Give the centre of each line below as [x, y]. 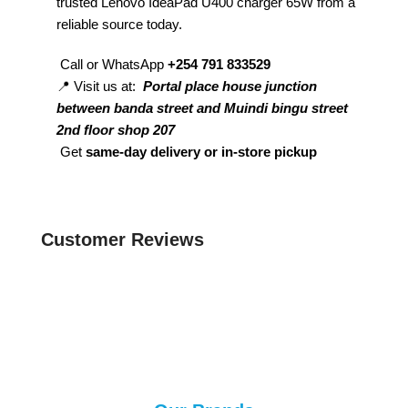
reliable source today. [119, 24]
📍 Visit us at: [100, 86]
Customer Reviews [122, 239]
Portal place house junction [230, 86]
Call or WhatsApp [110, 64]
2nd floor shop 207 [116, 129]
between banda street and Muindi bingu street [202, 107]
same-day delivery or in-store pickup [201, 151]
